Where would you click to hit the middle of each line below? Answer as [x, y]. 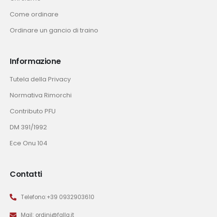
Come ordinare [34, 15]
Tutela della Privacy [40, 79]
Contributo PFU [33, 111]
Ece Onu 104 [29, 143]
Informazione [35, 62]
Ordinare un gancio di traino [54, 31]
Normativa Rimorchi [41, 95]
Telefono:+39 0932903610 [57, 197]
